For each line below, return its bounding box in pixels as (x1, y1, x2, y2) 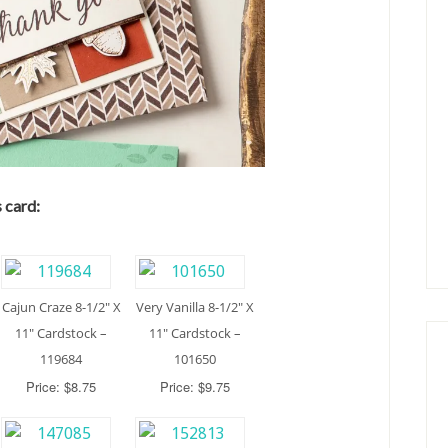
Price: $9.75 (160, 376, 230, 396)
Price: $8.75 (26, 376, 96, 396)
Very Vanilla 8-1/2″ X (136, 297, 254, 316)
